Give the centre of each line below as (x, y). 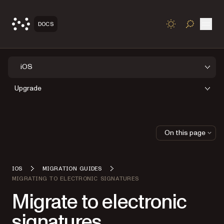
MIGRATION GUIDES (72, 168)
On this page (185, 132)
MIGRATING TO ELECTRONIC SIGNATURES (75, 178)
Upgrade (28, 88)
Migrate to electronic (99, 202)
